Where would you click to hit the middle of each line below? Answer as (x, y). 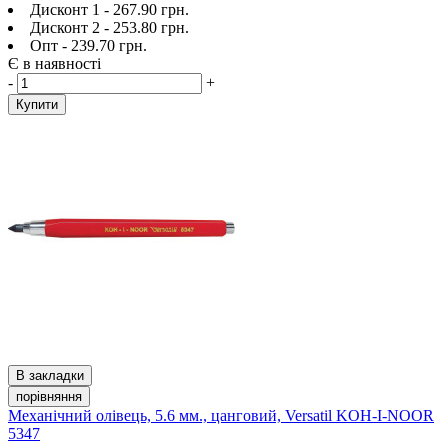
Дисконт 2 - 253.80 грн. (109, 27)
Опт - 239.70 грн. (88, 45)
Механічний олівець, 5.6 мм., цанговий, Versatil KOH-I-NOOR (221, 415)
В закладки (50, 375)
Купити (37, 104)
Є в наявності (54, 63)
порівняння (49, 396)
